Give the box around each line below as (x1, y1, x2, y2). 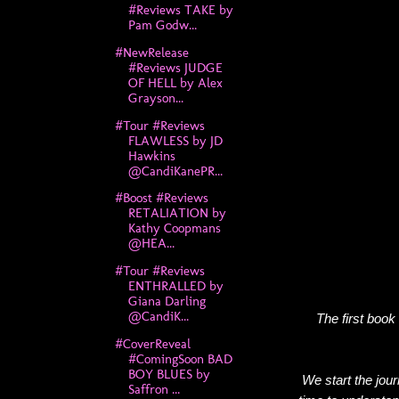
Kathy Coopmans (127, 220, 221, 237)
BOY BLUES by (127, 366, 210, 383)
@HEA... (127, 235, 175, 252)
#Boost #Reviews (114, 190, 208, 207)
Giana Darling (127, 293, 206, 310)
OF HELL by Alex (127, 74, 223, 91)
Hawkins (127, 147, 175, 164)
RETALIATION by (127, 205, 226, 222)
